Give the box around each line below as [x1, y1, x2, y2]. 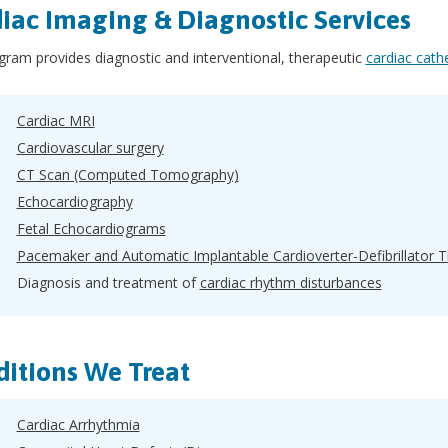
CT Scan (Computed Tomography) [16, 165, 239, 184]
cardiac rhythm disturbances [199, 273, 382, 292]
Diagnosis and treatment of [16, 273, 200, 292]
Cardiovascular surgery [16, 138, 164, 157]
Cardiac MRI [16, 111, 95, 130]
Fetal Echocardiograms [16, 219, 166, 238]
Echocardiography [16, 192, 133, 211]
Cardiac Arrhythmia [16, 415, 140, 434]
